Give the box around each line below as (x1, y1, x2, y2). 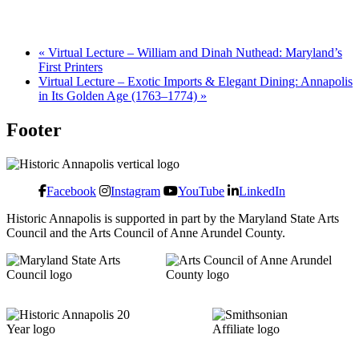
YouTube (178, 184, 224, 197)
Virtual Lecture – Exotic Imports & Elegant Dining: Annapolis (38, 74, 353, 88)
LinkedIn (239, 184, 285, 197)
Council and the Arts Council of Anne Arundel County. (6, 225, 285, 240)
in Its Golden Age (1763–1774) (38, 88, 200, 103)
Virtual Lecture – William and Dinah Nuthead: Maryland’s (45, 45, 342, 59)
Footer (6, 119, 62, 140)
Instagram (111, 184, 160, 197)
